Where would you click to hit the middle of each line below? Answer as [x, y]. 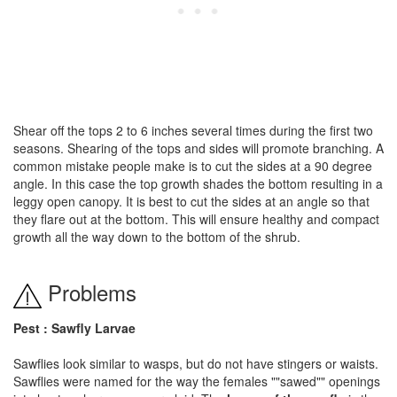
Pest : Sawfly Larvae [74, 327]
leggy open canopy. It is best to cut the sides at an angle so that [191, 201]
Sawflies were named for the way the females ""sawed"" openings [197, 381]
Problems [89, 292]
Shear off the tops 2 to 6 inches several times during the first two [193, 130]
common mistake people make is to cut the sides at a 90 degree [193, 166]
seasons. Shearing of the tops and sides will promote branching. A [198, 148]
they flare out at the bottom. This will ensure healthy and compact [196, 219]
